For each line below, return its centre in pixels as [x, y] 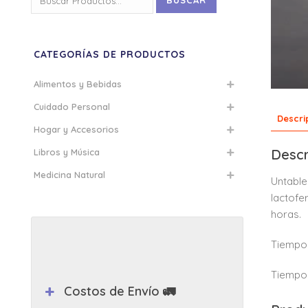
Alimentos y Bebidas [78, 84]
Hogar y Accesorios [76, 129]
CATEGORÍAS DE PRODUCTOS [110, 54]
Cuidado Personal [72, 107]
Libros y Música [67, 152]
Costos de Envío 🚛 [120, 291]
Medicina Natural [69, 175]
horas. [286, 214]
